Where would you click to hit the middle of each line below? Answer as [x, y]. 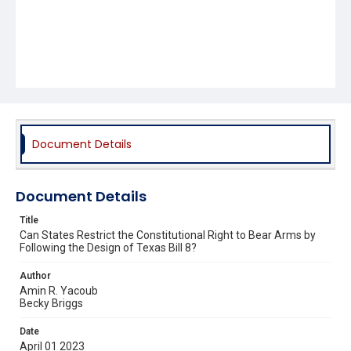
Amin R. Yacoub [59, 290]
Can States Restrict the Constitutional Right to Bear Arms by [168, 235]
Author [35, 275]
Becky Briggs [51, 303]
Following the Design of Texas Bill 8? [108, 247]
